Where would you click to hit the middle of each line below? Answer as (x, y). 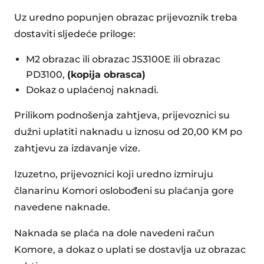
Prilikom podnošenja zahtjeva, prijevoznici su (122, 115)
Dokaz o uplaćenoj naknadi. (92, 90)
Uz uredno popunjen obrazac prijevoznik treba (126, 17)
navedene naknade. (62, 207)
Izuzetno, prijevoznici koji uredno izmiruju (114, 174)
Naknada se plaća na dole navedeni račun (114, 233)
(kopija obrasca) (106, 75)
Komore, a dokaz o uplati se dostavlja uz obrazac (130, 250)
